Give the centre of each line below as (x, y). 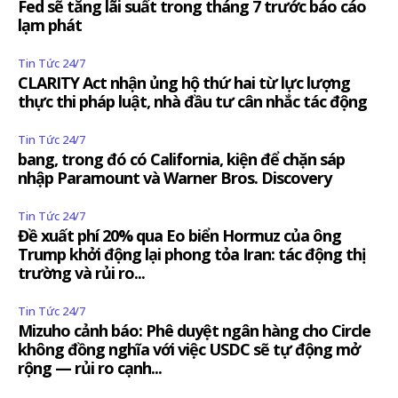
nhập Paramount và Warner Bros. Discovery (175, 178)
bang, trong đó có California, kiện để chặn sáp (181, 159)
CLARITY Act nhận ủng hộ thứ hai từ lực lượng (184, 83)
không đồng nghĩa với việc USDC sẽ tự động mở (189, 349)
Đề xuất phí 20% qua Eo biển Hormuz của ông (179, 235)
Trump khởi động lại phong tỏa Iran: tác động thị (192, 254)
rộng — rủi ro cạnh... (90, 368)
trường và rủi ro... (81, 273)
